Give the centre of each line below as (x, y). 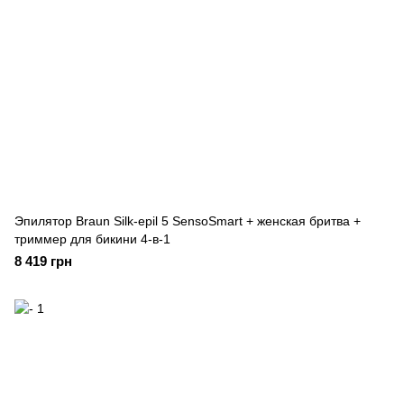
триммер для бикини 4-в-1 (92, 239)
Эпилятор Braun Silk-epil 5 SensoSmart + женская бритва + (188, 221)
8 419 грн (43, 261)
